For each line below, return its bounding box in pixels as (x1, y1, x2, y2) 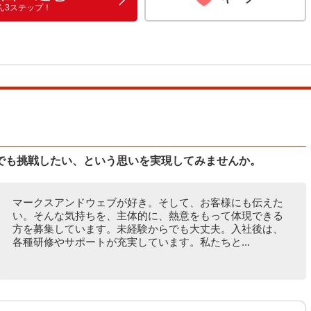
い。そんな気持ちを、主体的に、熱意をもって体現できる (12, 210, 283, 221)
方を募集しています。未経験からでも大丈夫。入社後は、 (12, 223, 283, 235)
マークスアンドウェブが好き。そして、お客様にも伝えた (12, 196, 283, 208)
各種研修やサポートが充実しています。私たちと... (12, 236, 250, 248)
